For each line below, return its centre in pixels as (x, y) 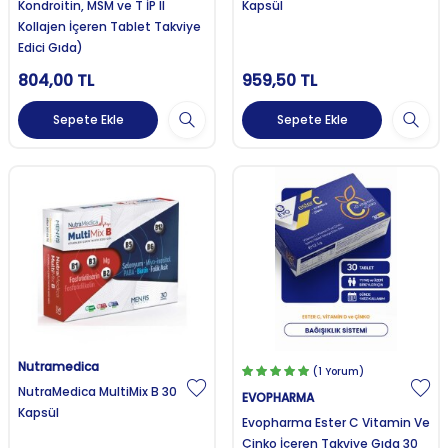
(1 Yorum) (338, 371)
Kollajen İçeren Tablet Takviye (109, 27)
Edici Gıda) (50, 48)
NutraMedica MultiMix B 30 (97, 391)
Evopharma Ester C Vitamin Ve (336, 422)
